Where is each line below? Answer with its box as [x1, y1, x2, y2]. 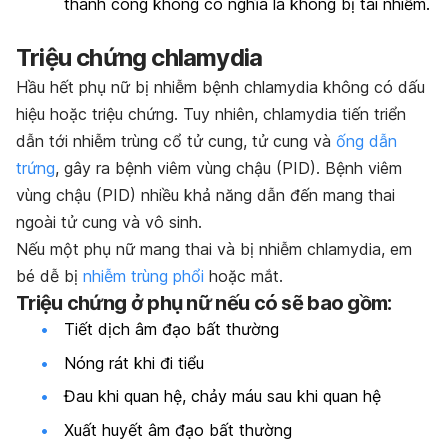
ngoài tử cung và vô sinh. [16, 212, 202, 233]
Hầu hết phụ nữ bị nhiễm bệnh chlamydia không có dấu [16, 77, 425, 98]
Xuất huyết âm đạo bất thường [64, 419, 292, 440]
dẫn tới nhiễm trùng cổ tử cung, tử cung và [16, 131, 336, 152]
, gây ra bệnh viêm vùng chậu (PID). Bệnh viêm [55, 158, 402, 179]
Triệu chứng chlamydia [16, 43, 263, 73]
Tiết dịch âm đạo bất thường [64, 319, 279, 340]
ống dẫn [336, 131, 397, 152]
